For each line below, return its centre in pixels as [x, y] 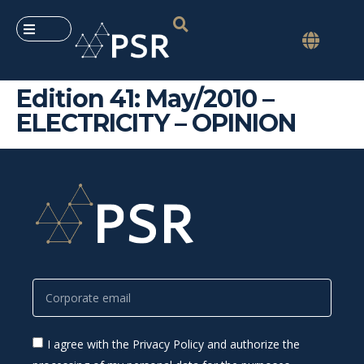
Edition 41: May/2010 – [145, 99]
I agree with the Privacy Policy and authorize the [173, 344]
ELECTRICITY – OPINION [156, 123]
